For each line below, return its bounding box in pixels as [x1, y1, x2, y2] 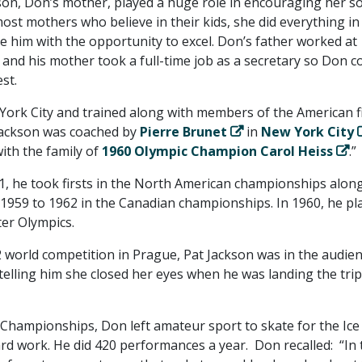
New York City [260, 123, 354, 141]
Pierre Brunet [139, 123, 227, 141]
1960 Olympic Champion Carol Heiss [101, 142, 333, 160]
